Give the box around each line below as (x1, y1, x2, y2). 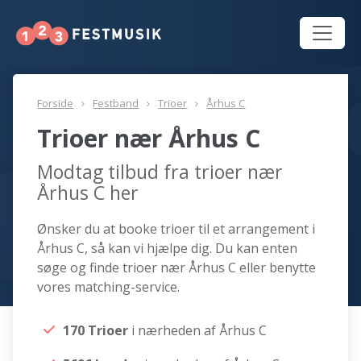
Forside (37, 96, 74, 111)
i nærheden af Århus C (131, 322, 268, 340)
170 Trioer (63, 322, 132, 340)
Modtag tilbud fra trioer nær (37, 159, 284, 185)
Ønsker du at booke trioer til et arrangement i (37, 220, 316, 239)
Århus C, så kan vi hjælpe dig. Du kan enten (37, 239, 298, 258)
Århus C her (37, 180, 139, 206)
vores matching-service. (37, 278, 180, 297)
